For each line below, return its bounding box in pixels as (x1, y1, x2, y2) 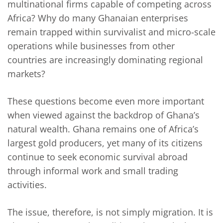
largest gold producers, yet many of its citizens (7, 137, 203, 149)
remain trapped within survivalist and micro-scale (7, 26, 216, 38)
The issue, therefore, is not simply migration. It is (7, 206, 213, 219)
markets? (7, 68, 45, 80)
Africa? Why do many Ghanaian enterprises (7, 12, 188, 24)
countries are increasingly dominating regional (7, 54, 203, 66)
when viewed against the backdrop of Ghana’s (7, 109, 200, 121)
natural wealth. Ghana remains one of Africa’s (7, 123, 199, 135)
